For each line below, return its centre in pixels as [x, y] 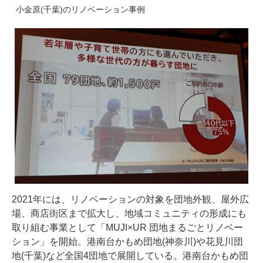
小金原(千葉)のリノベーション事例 [80, 9]
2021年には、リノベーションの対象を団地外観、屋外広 [130, 200]
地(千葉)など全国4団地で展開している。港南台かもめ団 [130, 256]
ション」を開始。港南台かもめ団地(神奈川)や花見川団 [127, 242]
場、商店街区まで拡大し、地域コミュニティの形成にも [129, 214]
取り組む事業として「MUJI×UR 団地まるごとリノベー [127, 228]
